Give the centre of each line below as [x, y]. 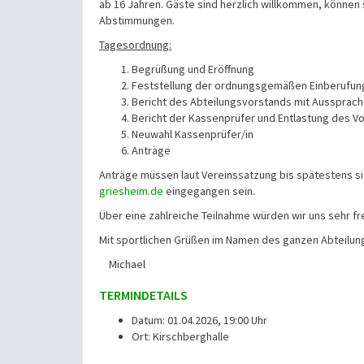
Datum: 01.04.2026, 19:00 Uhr [199, 320]
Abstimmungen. [138, 20]
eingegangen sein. [209, 191]
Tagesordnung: [135, 44]
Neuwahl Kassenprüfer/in [193, 134]
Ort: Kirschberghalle [180, 336]
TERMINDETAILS [143, 295]
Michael [122, 264]
